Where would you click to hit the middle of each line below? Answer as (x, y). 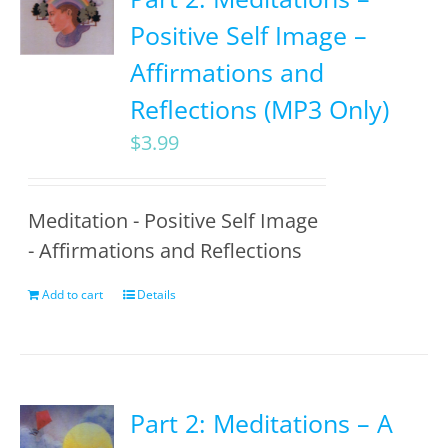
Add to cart (73, 294)
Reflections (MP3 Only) (260, 109)
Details (157, 294)
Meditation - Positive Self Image (173, 220)
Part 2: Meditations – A (262, 423)
